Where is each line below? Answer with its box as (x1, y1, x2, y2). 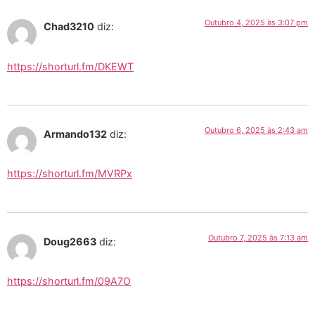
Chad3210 (44, 20, 94, 33)
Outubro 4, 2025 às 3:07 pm (205, 18, 308, 28)
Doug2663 (44, 235, 96, 247)
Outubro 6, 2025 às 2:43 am (205, 124, 308, 135)
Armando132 (44, 127, 107, 140)
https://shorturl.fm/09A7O (7, 275, 131, 288)
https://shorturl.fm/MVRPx (7, 167, 132, 180)
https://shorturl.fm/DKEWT (7, 60, 134, 72)
